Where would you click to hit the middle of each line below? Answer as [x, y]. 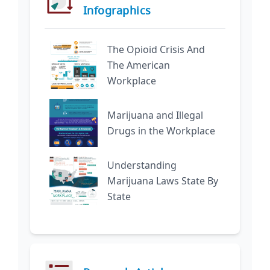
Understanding [142, 165]
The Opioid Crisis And [156, 50]
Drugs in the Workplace [161, 131]
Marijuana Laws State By [163, 181]
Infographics [117, 11]
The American [139, 65]
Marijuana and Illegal [155, 115]
